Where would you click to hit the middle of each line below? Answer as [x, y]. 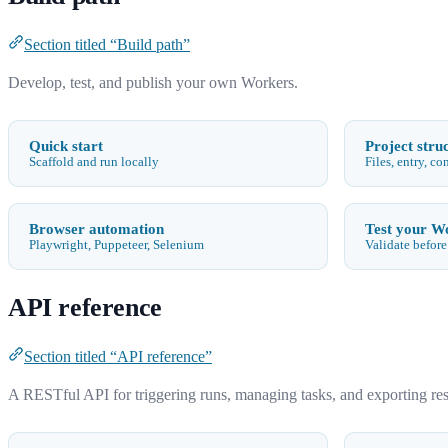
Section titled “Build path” [107, 44]
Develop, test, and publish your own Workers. [153, 82]
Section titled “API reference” [118, 356]
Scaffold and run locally [94, 161]
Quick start [66, 145]
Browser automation [96, 228]
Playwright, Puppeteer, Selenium [116, 244]
